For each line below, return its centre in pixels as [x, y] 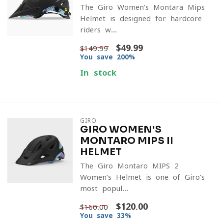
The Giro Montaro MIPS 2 [129, 166]
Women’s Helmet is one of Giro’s [142, 177]
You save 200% [107, 57]
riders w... [98, 30]
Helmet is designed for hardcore [141, 18]
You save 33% [105, 216]
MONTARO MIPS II [126, 141]
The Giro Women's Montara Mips [142, 7]
